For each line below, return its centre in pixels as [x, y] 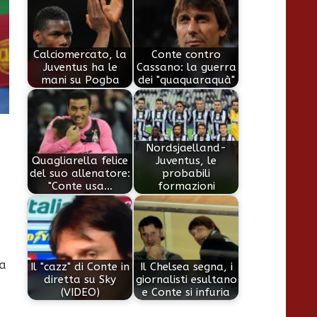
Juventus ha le [80, 68]
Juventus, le [186, 161]
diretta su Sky [80, 280]
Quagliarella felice [80, 161]
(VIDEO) [80, 293]
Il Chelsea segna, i [186, 267]
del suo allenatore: [80, 174]
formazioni [186, 186]
